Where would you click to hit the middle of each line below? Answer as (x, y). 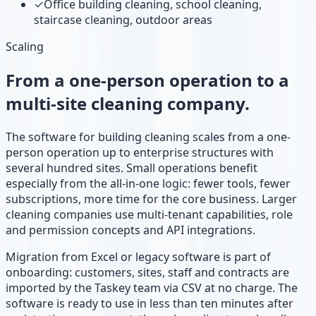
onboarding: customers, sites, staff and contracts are (147, 272)
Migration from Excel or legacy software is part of (138, 256)
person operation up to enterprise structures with (140, 152)
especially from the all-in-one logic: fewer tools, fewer (148, 183)
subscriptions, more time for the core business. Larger (151, 199)
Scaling (25, 46)
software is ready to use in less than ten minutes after (150, 303)
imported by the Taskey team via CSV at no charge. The (152, 287)
